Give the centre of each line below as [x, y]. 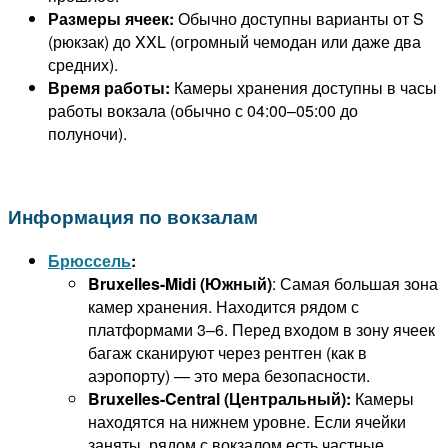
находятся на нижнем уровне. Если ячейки [247, 421]
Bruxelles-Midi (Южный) [180, 283]
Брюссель [89, 260]
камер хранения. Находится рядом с [223, 306]
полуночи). [87, 134]
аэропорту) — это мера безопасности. [229, 375]
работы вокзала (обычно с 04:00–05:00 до [203, 111]
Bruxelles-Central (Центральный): [219, 398]
